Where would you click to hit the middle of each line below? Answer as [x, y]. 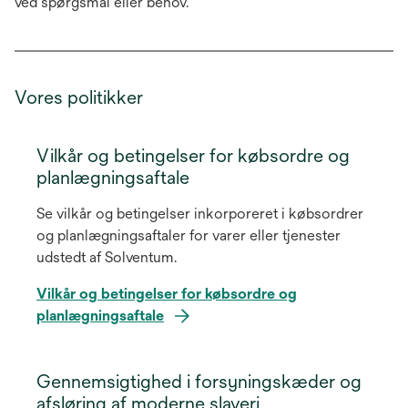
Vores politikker [79, 97]
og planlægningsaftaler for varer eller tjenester [189, 235]
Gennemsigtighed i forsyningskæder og [199, 381]
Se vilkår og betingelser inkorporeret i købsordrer [200, 213]
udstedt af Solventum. [107, 257]
